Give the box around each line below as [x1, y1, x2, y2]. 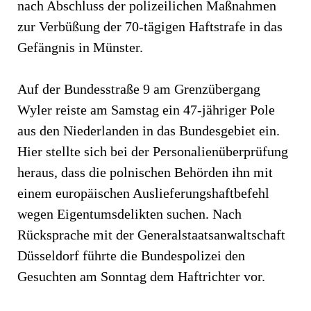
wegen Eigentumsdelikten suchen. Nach [17, 205, 242, 221]
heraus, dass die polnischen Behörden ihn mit [17, 164, 273, 180]
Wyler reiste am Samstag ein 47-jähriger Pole [17, 101, 275, 117]
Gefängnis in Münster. [17, 39, 143, 55]
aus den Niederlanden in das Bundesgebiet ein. [17, 122, 280, 138]
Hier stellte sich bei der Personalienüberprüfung [17, 143, 288, 159]
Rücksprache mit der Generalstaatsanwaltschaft [17, 226, 285, 242]
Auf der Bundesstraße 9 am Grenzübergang [17, 81, 260, 96]
